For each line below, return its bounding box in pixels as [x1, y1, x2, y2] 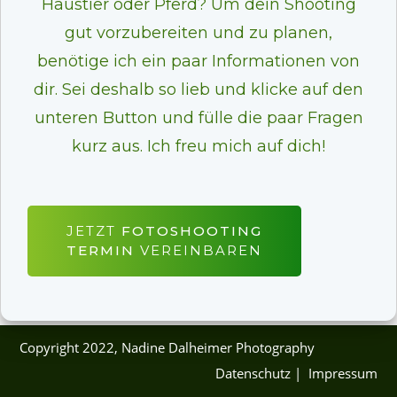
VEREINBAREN [140, 242, 262, 259]
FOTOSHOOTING [121, 222, 262, 239]
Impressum [308, 364, 378, 382]
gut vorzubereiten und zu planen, [65, 23, 332, 43]
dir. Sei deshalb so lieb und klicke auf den [34, 80, 363, 99]
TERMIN [66, 242, 140, 259]
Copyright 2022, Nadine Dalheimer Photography [19, 339, 315, 356]
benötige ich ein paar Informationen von [37, 51, 360, 71]
